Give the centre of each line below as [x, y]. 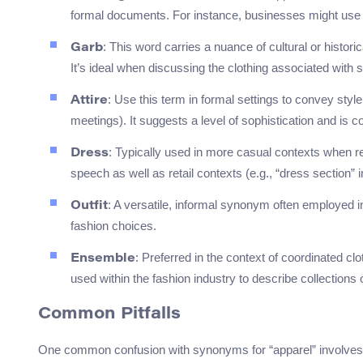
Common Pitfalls [109, 315]
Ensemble [103, 259]
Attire [89, 101]
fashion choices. [113, 226]
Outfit [89, 207]
